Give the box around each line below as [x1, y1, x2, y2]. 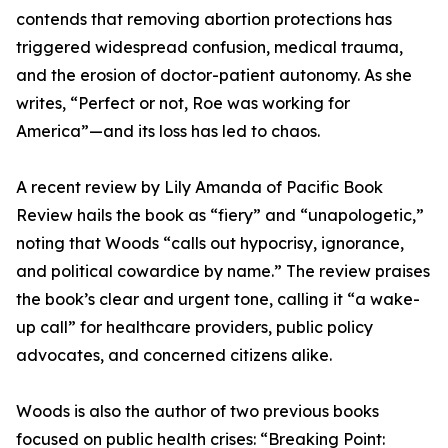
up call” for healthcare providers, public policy [16, 317, 373, 338]
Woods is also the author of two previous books [16, 401, 379, 422]
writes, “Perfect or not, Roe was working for [16, 93, 350, 114]
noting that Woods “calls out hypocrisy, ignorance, [16, 233, 404, 254]
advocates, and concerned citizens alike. [16, 345, 332, 366]
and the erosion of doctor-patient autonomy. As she [16, 65, 412, 86]
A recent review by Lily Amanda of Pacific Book [16, 177, 383, 198]
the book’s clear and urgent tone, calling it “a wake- [16, 289, 420, 310]
